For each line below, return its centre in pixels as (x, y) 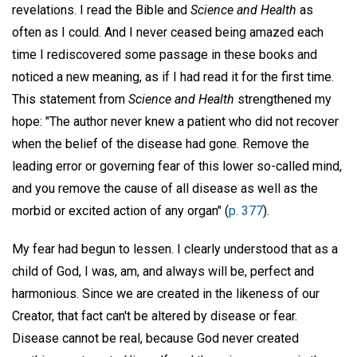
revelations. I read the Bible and (101, 10)
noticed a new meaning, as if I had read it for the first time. (173, 76)
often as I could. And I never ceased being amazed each (168, 32)
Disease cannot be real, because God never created (155, 339)
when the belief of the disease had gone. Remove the (161, 143)
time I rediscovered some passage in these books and (165, 54)
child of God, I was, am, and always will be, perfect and (163, 272)
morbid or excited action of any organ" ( (120, 210)
